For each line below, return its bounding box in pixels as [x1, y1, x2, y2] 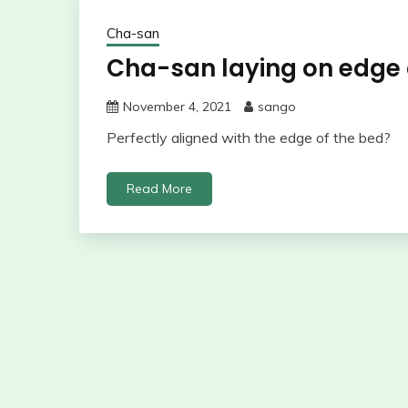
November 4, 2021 [123, 98, 231, 116]
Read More [127, 180, 192, 198]
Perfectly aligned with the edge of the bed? [107, 128, 391, 148]
